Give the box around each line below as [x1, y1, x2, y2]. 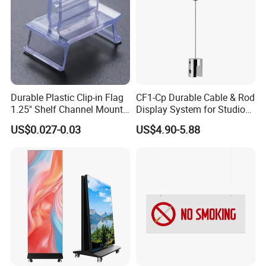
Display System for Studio [135, 103, 245, 116]
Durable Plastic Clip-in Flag [11, 91, 124, 104]
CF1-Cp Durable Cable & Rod [135, 91, 255, 104]
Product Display [135, 115, 202, 128]
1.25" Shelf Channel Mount [11, 103, 123, 116]
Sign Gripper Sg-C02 [11, 115, 96, 128]
